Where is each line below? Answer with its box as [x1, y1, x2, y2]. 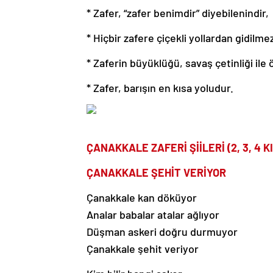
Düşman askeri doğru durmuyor [87, 225, 238, 239]
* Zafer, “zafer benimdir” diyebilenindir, [87, 6, 269, 20]
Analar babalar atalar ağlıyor [87, 208, 219, 222]
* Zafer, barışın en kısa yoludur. [87, 81, 233, 95]
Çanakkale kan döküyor [87, 191, 197, 205]
